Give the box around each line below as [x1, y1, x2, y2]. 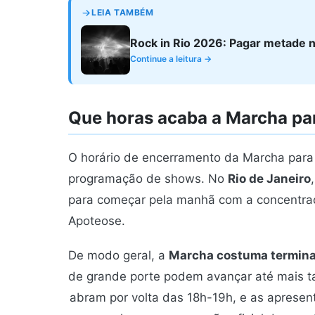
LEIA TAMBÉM [91, 7, 154, 18]
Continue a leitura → [130, 53, 212, 64]
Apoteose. [68, 213, 125, 228]
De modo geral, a [68, 247, 169, 262]
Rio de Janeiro [228, 171, 311, 186]
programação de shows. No [68, 171, 228, 186]
